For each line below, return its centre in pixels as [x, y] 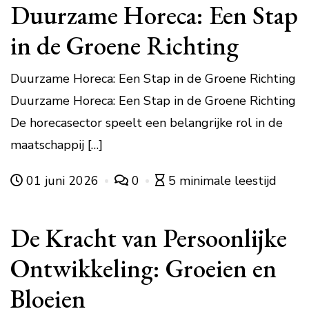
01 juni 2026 [62, 180]
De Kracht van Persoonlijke [149, 237]
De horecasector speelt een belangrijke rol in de [147, 122]
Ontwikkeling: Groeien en [143, 268]
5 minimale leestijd [222, 180]
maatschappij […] [57, 144]
